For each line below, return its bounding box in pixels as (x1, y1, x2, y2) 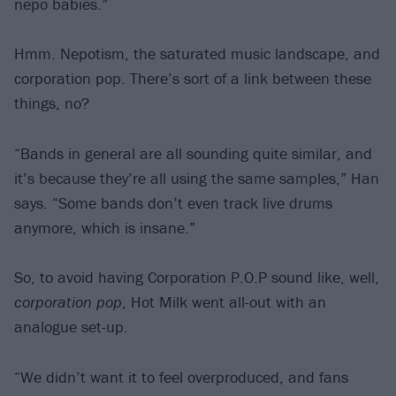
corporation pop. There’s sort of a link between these (14, 68, 371, 89)
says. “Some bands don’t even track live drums (14, 192, 332, 213)
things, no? (14, 93, 89, 114)
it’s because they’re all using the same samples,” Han (14, 167, 379, 188)
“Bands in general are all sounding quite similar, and (14, 142, 372, 164)
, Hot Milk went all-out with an (122, 292, 326, 313)
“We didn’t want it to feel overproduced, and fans (14, 367, 348, 388)
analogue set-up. (14, 316, 128, 338)
